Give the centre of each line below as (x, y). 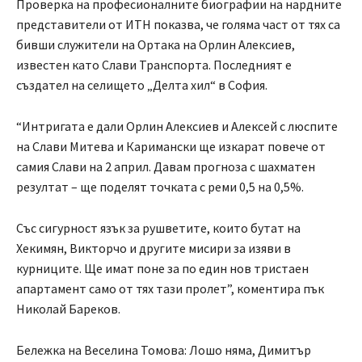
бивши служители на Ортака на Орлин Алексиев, (156, 45)
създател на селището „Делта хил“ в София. (142, 85)
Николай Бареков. (68, 309)
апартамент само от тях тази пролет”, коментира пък (170, 289)
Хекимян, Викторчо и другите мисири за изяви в (154, 248)
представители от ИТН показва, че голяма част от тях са (178, 25)
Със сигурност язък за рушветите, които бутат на (158, 228)
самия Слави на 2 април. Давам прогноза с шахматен (166, 167)
